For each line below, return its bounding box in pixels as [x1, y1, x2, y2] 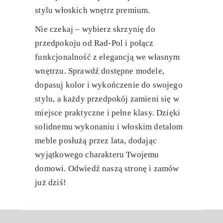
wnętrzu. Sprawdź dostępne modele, [35, 66, 164, 76]
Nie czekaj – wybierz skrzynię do [35, 24, 155, 34]
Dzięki [156, 108, 181, 118]
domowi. [35, 164, 68, 174]
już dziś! [35, 178, 66, 188]
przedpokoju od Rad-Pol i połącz [35, 38, 154, 48]
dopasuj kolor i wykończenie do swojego [35, 80, 183, 90]
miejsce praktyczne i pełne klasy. [35, 108, 157, 118]
